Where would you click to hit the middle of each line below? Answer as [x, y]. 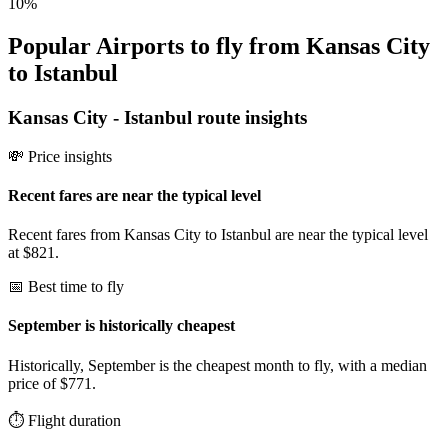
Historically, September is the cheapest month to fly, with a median [217, 365]
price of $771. [52, 383]
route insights [249, 117]
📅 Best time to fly [66, 287]
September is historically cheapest [121, 326]
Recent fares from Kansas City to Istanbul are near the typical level [218, 235]
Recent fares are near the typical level [134, 195]
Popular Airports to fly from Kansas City [219, 45]
